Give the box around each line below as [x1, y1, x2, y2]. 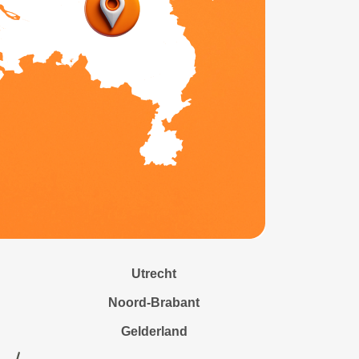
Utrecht [131, 267, 177, 280]
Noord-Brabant [108, 296, 200, 309]
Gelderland [120, 325, 188, 338]
